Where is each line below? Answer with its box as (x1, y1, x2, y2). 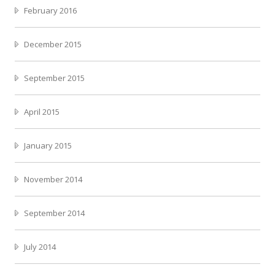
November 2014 (24, 173, 82, 185)
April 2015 (24, 106, 60, 117)
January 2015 (24, 139, 72, 151)
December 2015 (24, 38, 82, 50)
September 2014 (24, 207, 85, 219)
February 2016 (24, 4, 77, 16)
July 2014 (24, 241, 56, 252)
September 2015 (24, 72, 85, 83)
